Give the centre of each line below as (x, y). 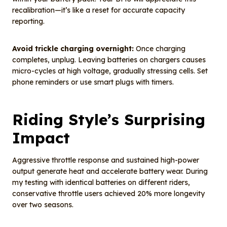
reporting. (28, 22)
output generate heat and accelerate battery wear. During (110, 172)
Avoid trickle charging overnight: (73, 49)
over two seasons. (43, 205)
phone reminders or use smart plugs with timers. (93, 82)
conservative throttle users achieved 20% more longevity (108, 194)
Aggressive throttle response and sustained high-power (106, 160)
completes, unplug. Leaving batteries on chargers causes (109, 60)
